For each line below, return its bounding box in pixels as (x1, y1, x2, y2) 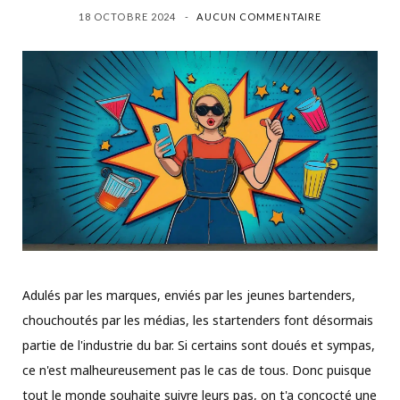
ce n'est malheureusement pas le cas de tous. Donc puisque (22, 361, 371, 379)
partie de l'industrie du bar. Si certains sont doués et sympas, (22, 336, 375, 354)
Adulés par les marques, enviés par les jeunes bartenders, (22, 286, 355, 304)
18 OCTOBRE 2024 (78, 10, 177, 22)
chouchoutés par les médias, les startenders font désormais (22, 311, 373, 329)
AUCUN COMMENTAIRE (196, 10, 322, 22)
